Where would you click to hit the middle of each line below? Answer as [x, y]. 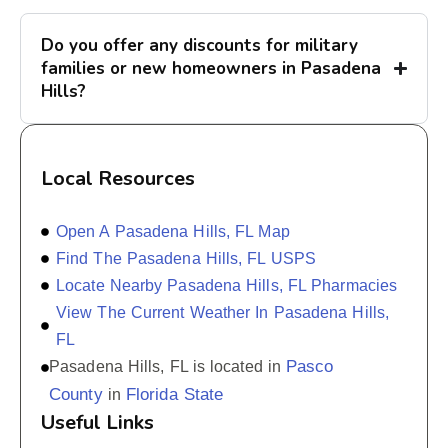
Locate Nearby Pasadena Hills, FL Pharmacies [227, 286]
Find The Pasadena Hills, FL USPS [186, 259]
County [76, 395]
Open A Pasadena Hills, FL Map [173, 232]
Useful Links [97, 423]
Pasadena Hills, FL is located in [168, 367]
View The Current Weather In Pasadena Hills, [223, 313]
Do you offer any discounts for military [199, 46]
